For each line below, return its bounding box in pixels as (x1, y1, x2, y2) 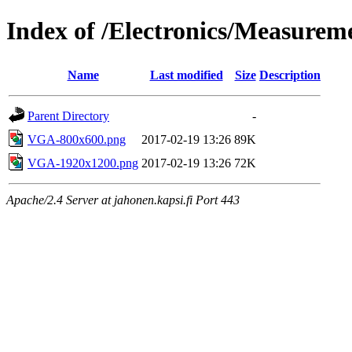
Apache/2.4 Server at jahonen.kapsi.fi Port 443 (6, 192, 240, 207)
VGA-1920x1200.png (27, 156, 138, 170)
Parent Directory (27, 108, 109, 123)
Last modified (149, 68, 223, 82)
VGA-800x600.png (27, 132, 126, 146)
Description (259, 68, 321, 82)
